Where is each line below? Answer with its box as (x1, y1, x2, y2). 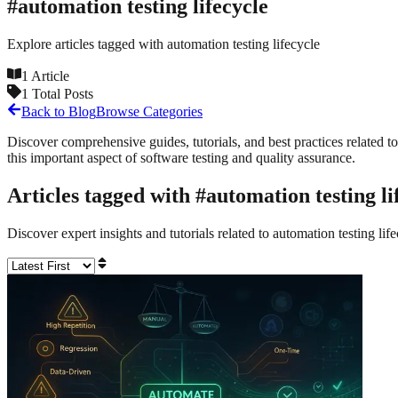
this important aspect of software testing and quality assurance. (7, 149, 355, 165)
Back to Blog (21, 103, 96, 119)
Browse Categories (96, 103, 203, 119)
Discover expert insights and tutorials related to (7, 225, 273, 241)
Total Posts (28, 85, 93, 101)
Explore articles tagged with (7, 36, 167, 52)
